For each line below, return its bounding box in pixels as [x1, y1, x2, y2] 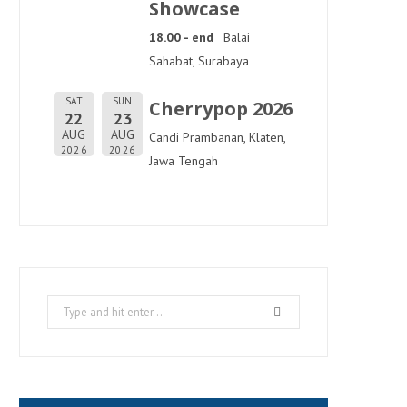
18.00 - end [149, 29, 213, 45]
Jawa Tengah [149, 153, 218, 169]
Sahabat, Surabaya [149, 53, 249, 69]
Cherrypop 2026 [149, 96, 293, 121]
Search [46, 298, 84, 314]
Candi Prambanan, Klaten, [149, 129, 285, 145]
